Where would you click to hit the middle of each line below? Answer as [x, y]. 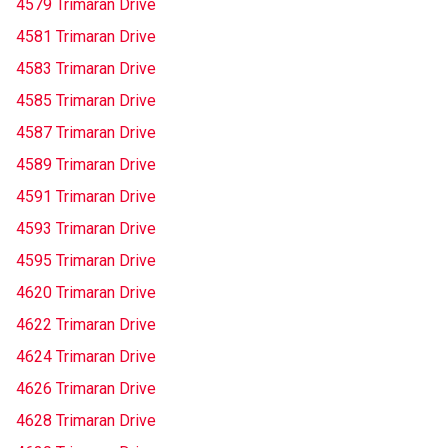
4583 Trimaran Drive [86, 68]
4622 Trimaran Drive [86, 324]
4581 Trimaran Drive [86, 36]
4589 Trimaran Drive [86, 164]
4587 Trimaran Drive [86, 132]
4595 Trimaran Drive [86, 260]
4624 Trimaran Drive [86, 356]
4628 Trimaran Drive [86, 420]
